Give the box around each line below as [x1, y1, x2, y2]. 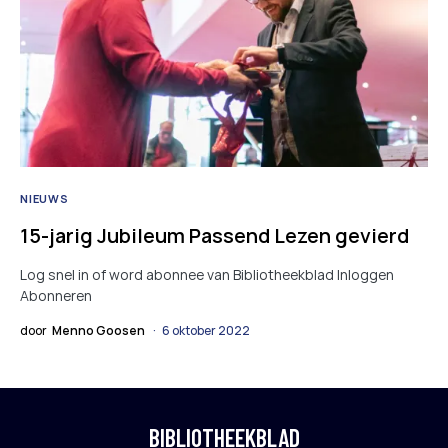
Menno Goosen [52, 322, 145, 340]
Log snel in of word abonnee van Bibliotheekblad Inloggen [20, 265, 394, 285]
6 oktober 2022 [162, 322, 250, 340]
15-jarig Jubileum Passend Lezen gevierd [20, 222, 409, 250]
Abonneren [20, 286, 92, 306]
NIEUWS [20, 191, 69, 207]
